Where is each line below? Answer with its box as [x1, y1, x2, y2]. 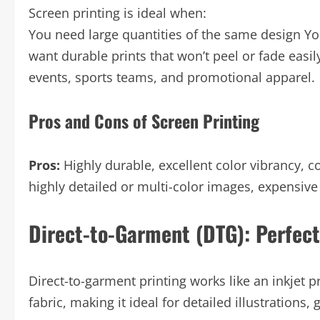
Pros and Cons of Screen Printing [29, 108, 259, 134]
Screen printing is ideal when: [29, 4, 206, 21]
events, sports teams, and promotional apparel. [29, 69, 315, 86]
